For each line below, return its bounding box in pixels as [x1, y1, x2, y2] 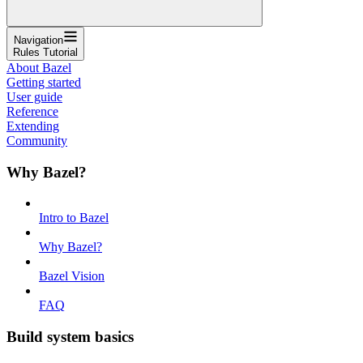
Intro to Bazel [39, 211, 109, 225]
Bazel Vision [39, 269, 105, 284]
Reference [6, 104, 58, 118]
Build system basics [6, 327, 134, 345]
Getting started [6, 75, 81, 89]
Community [6, 133, 67, 147]
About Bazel [6, 60, 71, 75]
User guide [6, 89, 62, 104]
